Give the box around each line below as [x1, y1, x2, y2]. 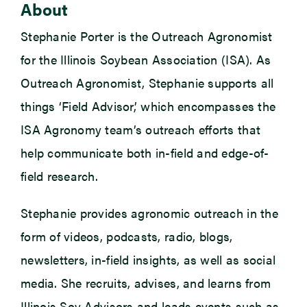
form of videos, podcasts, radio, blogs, [20, 228, 233, 245]
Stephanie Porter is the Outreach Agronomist [20, 27, 273, 45]
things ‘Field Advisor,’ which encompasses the [20, 97, 276, 115]
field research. [20, 167, 99, 185]
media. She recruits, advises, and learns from [20, 274, 271, 292]
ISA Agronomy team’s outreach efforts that [20, 121, 261, 138]
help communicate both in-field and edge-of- [20, 144, 269, 162]
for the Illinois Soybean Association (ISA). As [20, 51, 271, 69]
